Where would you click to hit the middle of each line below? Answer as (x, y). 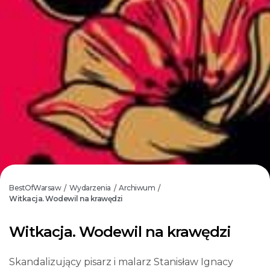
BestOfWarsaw (35, 188)
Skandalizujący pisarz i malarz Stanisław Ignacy (121, 262)
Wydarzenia (90, 188)
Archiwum (137, 188)
